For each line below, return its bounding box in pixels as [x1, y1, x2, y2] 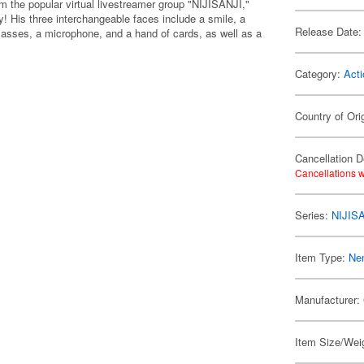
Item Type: [295, 249, 349, 265]
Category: [295, 66, 344, 81]
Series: [295, 207, 332, 223]
